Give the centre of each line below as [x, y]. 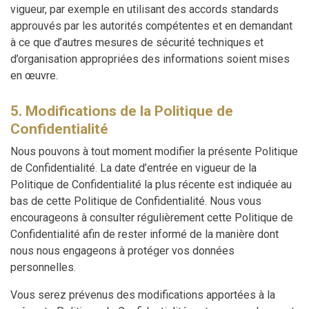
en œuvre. [34, 76]
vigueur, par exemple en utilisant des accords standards [144, 10]
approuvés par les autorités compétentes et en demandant [151, 26]
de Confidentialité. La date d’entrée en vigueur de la [133, 168]
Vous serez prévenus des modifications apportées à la [143, 295]
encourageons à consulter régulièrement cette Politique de [152, 217]
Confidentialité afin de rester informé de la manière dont [144, 234]
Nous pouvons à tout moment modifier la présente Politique [154, 151]
